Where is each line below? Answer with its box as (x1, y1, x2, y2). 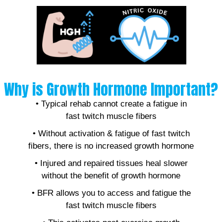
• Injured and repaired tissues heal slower (34, 159, 188, 168)
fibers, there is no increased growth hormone (28, 141, 194, 151)
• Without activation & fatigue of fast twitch (32, 129, 190, 139)
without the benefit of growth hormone (42, 171, 180, 181)
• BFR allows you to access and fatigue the (31, 188, 191, 198)
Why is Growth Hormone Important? (4, 78, 218, 101)
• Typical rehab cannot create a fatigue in (35, 99, 187, 109)
